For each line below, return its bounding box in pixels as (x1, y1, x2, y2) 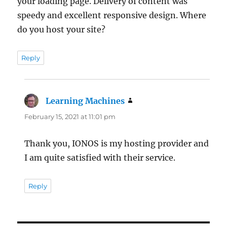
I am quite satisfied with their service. (24, 152, 176, 163)
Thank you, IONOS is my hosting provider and (24, 138, 209, 148)
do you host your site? (17, 24, 106, 34)
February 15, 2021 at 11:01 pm (24, 112, 116, 121)
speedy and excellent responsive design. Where (17, 10, 207, 20)
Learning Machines (46, 95, 125, 106)
